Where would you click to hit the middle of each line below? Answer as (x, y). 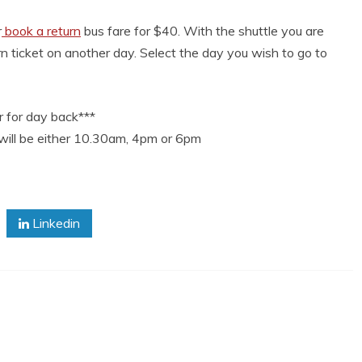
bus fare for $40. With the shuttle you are (202, 31)
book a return (41, 31)
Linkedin (55, 223)
